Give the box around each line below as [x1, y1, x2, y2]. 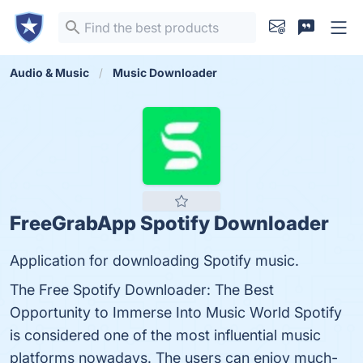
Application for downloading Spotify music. [10, 252, 299, 269]
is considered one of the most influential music [10, 327, 321, 344]
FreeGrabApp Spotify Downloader [10, 211, 329, 235]
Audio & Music [10, 66, 89, 79]
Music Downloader [113, 66, 217, 79]
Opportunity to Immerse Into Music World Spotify [10, 304, 342, 321]
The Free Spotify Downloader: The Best [10, 281, 274, 298]
